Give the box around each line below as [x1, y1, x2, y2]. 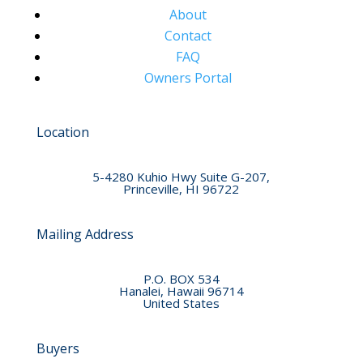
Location [36, 123, 89, 142]
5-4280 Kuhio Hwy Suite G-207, [92, 169, 271, 186]
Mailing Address [36, 225, 134, 244]
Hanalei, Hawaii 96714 [118, 283, 244, 300]
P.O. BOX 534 [143, 271, 220, 288]
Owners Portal [143, 69, 232, 88]
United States [143, 295, 220, 312]
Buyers [36, 340, 79, 358]
